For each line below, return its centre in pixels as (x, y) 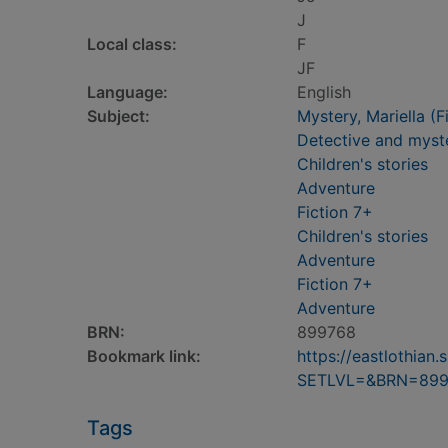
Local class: (132, 44)
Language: (127, 92)
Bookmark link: (144, 356)
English (324, 92)
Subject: (118, 116)
